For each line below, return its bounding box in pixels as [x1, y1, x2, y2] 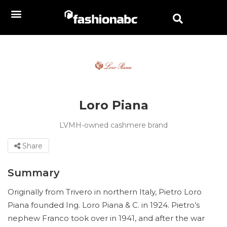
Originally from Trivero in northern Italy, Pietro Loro [8, 187, 202, 197]
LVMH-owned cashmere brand [59, 121, 168, 130]
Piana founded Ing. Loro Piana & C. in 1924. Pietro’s [8, 200, 200, 210]
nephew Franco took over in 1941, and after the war [8, 213, 205, 223]
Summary [8, 167, 60, 179]
